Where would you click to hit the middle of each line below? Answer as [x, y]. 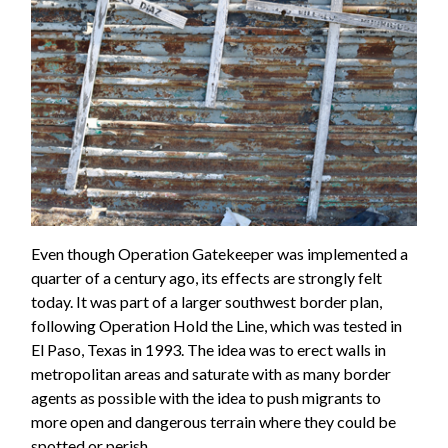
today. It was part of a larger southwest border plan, [207, 302]
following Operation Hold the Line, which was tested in [217, 326]
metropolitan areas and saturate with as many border [211, 374]
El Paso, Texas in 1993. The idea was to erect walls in [209, 350]
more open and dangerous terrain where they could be [214, 422]
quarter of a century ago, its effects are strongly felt [207, 278]
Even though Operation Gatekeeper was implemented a [220, 254]
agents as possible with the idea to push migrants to [206, 398]
